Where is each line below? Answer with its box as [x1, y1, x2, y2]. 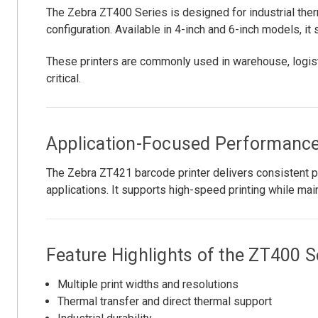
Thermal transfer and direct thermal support [57, 295, 273, 309]
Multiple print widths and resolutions [57, 278, 239, 292]
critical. [45, 72, 81, 86]
